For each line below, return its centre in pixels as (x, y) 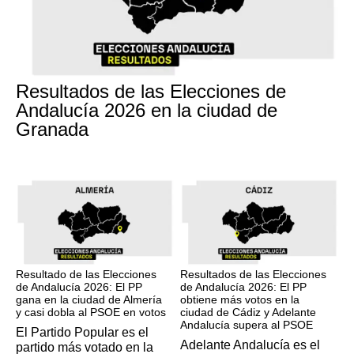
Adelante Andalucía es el (250, 345)
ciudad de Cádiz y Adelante (248, 312)
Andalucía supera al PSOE (247, 325)
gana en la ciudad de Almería (89, 299)
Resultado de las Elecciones (86, 274)
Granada (52, 129)
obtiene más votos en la (240, 299)
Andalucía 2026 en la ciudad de (147, 110)
